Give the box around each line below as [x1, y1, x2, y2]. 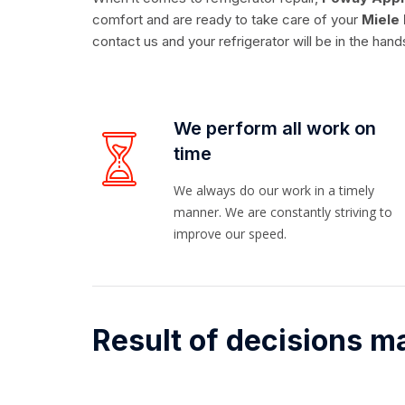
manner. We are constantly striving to [174, 202, 392, 221]
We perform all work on [174, 117, 376, 139]
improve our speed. [174, 224, 287, 242]
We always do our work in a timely [174, 181, 374, 199]
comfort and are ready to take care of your [92, 10, 358, 28]
